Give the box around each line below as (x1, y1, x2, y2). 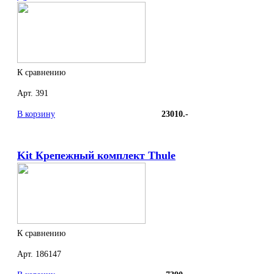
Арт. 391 (17, 89, 48, 98)
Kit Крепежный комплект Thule (17, 149, 176, 162)
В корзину (17, 109, 55, 119)
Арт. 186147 (17, 250, 61, 259)
